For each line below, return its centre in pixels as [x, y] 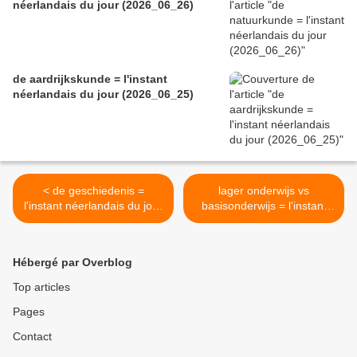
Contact [32, 337]
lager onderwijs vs [264, 191]
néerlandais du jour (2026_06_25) [103, 94]
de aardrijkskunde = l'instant [90, 79]
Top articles [41, 287]
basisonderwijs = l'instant [264, 206]
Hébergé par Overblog [73, 263]
